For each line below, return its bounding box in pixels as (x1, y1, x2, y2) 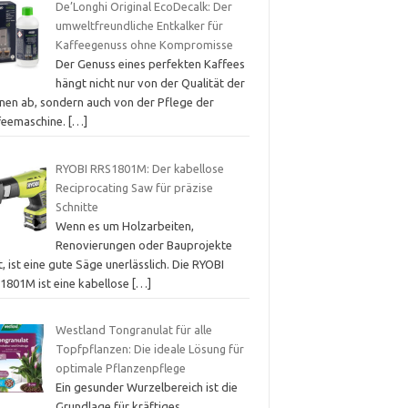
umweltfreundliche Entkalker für (55, 19, 223, 33)
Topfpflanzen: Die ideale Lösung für (55, 342, 244, 356)
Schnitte (55, 199, 98, 213)
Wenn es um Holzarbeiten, (55, 219, 194, 232)
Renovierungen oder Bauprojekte (55, 238, 232, 251)
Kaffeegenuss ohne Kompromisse (55, 38, 233, 52)
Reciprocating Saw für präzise (55, 180, 213, 194)
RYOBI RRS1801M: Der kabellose (55, 161, 224, 175)
